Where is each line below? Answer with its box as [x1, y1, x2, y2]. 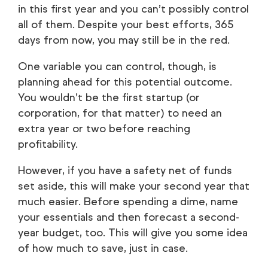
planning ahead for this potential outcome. [18, 75, 232, 89]
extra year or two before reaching [18, 122, 190, 136]
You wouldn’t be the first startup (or [18, 91, 200, 105]
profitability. [18, 138, 78, 151]
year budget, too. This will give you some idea [18, 226, 248, 240]
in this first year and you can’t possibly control [18, 2, 249, 16]
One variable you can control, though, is [18, 60, 217, 74]
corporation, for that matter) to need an [18, 106, 222, 120]
